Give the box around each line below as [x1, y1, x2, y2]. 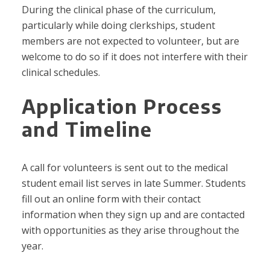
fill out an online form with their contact [21, 192, 201, 206]
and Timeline [21, 117, 153, 142]
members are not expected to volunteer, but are [21, 34, 239, 48]
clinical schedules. [21, 66, 100, 80]
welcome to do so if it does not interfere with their [21, 50, 248, 64]
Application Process [21, 94, 222, 119]
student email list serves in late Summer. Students [21, 177, 246, 190]
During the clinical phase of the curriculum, [21, 3, 216, 17]
